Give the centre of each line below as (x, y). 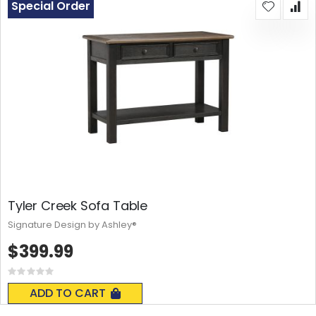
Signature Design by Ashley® (72, 225)
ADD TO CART (68, 293)
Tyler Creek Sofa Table (78, 206)
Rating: (46, 275)
